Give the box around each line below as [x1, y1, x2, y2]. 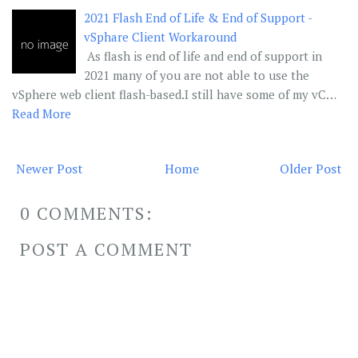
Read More [12, 105, 71, 122]
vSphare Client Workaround [84, 29, 237, 46]
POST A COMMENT [20, 237, 193, 261]
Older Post [280, 160, 342, 178]
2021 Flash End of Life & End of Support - [84, 10, 312, 26]
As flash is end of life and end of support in [84, 48, 322, 65]
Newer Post [16, 160, 83, 178]
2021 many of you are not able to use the [84, 67, 309, 84]
